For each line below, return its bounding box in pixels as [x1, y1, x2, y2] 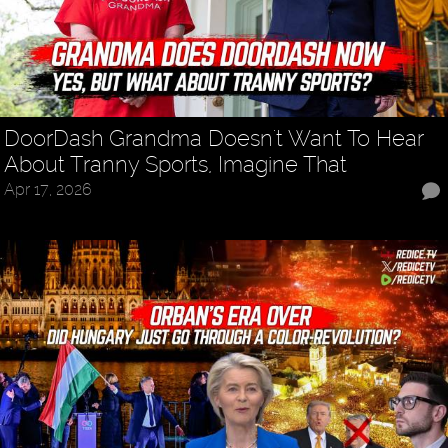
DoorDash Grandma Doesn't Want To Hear [4, 124, 424, 151]
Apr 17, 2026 [4, 179, 93, 199]
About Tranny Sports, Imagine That [4, 150, 348, 177]
